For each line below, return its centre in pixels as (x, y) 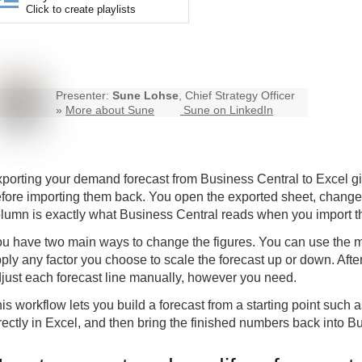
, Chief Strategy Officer (237, 96)
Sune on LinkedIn (228, 110)
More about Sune (110, 110)
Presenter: (84, 96)
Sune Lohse (145, 96)
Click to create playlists (81, 10)
